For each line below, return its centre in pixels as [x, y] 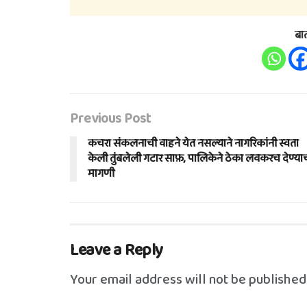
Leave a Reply [116, 250]
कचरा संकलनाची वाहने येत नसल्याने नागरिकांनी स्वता [193, 144]
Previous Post [110, 119]
